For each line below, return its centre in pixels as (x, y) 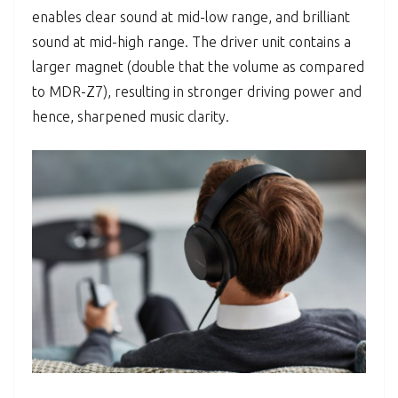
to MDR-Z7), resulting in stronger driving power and (197, 92)
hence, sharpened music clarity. (131, 116)
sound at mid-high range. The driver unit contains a (191, 42)
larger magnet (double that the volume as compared (198, 67)
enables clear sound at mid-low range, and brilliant (191, 17)
